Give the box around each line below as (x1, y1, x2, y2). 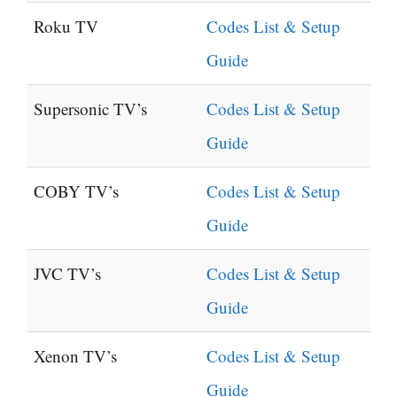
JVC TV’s (34, 262, 101, 285)
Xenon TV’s (34, 345, 117, 368)
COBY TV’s (34, 180, 119, 203)
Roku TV (34, 15, 98, 38)
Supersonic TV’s (34, 97, 147, 121)
